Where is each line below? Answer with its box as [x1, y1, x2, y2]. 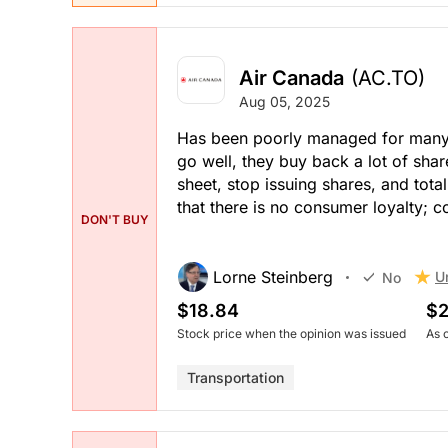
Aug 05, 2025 [239, 93, 330, 111]
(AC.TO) [351, 66, 425, 91]
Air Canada [239, 66, 344, 91]
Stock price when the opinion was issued [177, 326, 406, 342]
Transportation [187, 369, 284, 387]
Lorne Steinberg [213, 267, 333, 288]
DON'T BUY [80, 211, 149, 227]
